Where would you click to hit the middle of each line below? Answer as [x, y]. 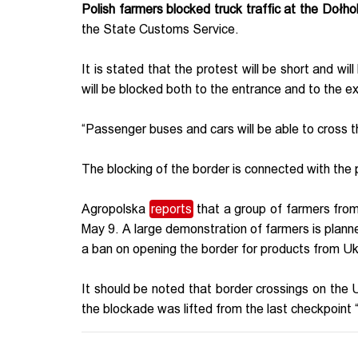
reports [171, 209]
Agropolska [115, 209]
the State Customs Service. [163, 30]
